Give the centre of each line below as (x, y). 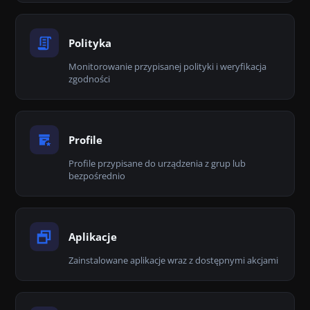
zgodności (89, 79)
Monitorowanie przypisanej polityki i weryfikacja (167, 66)
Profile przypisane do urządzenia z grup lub (157, 163)
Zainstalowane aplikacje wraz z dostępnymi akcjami (173, 260)
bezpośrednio (97, 176)
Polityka (90, 43)
